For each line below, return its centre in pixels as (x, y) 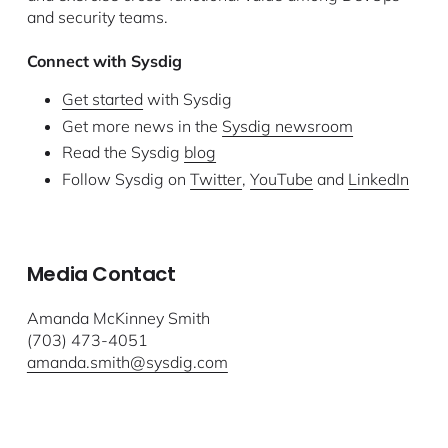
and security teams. (97, 16)
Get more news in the (142, 125)
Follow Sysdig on (126, 179)
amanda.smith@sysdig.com (127, 362)
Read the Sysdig (123, 152)
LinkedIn (379, 179)
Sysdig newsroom (288, 125)
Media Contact (101, 274)
